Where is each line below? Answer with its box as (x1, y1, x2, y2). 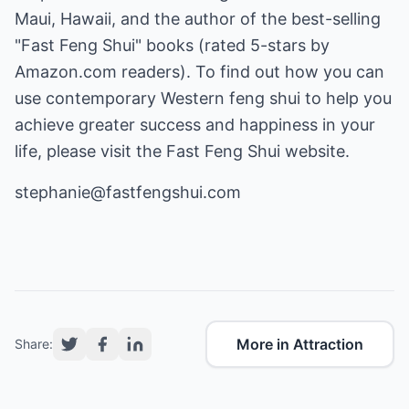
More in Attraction (236, 335, 363, 353)
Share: (15, 336, 53, 351)
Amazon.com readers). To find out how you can (15, 62, 384, 81)
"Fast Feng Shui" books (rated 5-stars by (15, 36, 330, 55)
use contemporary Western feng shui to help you (15, 89, 392, 108)
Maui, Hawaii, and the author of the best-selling (15, 9, 381, 28)
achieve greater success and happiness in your (15, 115, 375, 134)
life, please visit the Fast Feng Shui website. (15, 142, 350, 161)
